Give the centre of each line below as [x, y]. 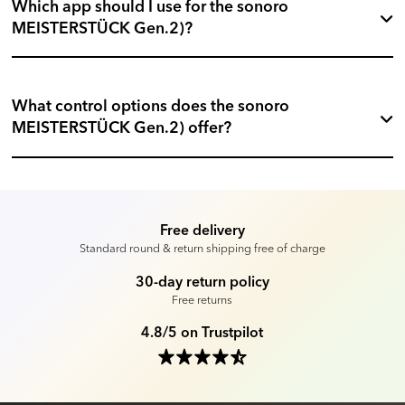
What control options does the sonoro [151, 107]
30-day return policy [202, 283]
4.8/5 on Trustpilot [202, 334]
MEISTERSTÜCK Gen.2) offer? [122, 129]
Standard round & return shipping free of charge [202, 248]
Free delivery [202, 231]
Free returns [202, 300]
